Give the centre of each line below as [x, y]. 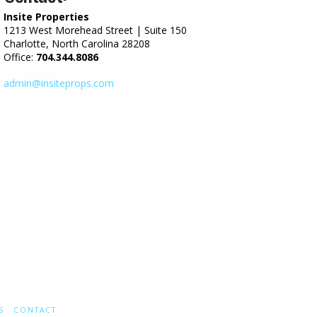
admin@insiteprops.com [58, 83]
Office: [19, 57]
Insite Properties [46, 16]
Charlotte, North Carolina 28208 [76, 43]
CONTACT [35, 310]
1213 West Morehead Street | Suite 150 [95, 30]
